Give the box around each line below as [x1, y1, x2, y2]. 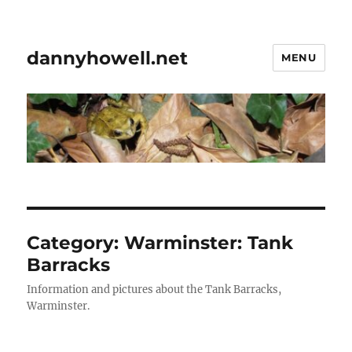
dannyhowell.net [27, 46, 189, 69]
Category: [27, 232, 125, 255]
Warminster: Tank [124, 232, 294, 255]
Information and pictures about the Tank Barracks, [27, 283, 282, 297]
